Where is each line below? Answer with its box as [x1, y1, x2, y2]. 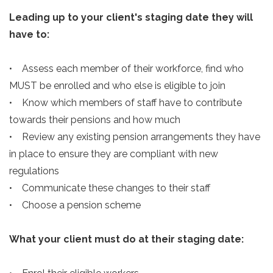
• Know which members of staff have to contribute [9, 97, 242, 108]
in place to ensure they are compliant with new [9, 148, 218, 160]
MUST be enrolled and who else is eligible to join [9, 80, 228, 91]
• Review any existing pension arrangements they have [9, 131, 260, 143]
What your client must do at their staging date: [9, 233, 244, 245]
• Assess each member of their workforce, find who [9, 63, 244, 74]
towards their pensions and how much [9, 114, 183, 126]
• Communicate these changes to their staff [9, 182, 213, 194]
